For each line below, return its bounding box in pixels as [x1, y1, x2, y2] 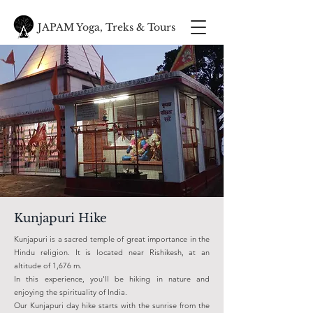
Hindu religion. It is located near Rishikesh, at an [14, 247, 210, 257]
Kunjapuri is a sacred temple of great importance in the [14, 234, 210, 244]
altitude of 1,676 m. [14, 261, 82, 270]
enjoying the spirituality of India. [14, 287, 127, 297]
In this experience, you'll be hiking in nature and [14, 274, 210, 284]
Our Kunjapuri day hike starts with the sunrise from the [14, 300, 210, 310]
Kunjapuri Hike [14, 211, 107, 226]
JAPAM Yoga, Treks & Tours [38, 21, 175, 34]
